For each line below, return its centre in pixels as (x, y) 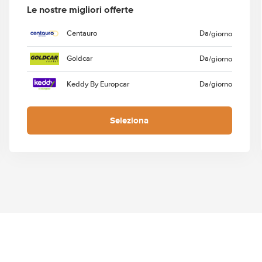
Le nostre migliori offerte (80, 9)
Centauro (82, 34)
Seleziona (130, 120)
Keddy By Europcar (98, 84)
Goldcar (79, 59)
